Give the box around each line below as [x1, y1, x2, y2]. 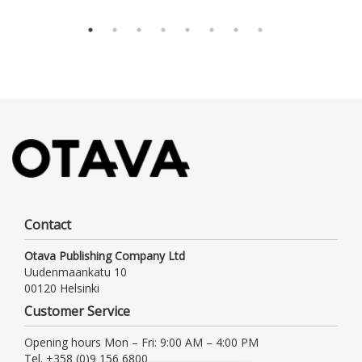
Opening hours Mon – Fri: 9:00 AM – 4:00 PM [24, 334, 259, 350]
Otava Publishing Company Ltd [24, 247, 185, 263]
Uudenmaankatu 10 [24, 263, 127, 280]
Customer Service [24, 301, 130, 320]
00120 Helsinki [24, 280, 99, 296]
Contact [24, 215, 71, 234]
